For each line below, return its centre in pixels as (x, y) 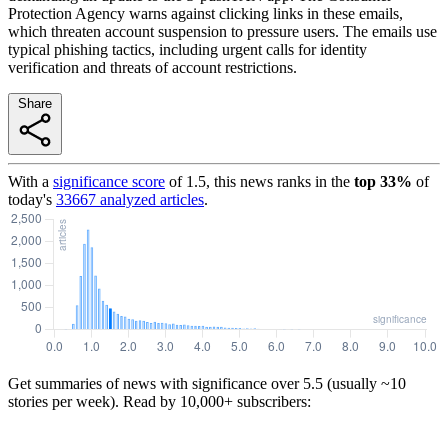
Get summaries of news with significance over (153, 383)
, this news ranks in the (278, 181)
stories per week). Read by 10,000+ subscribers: (159, 401)
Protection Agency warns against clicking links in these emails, (205, 13)
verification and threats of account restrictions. (152, 67)
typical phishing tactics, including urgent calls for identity (187, 49)
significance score (109, 181)
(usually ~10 (364, 383)
